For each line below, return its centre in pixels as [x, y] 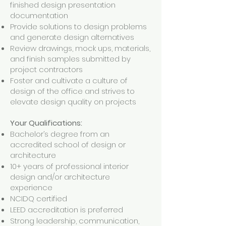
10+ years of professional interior [69, 166]
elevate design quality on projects [73, 102]
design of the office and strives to [72, 91]
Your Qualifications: [46, 123]
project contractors [46, 69]
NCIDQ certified [39, 199]
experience [31, 187]
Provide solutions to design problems [78, 26]
